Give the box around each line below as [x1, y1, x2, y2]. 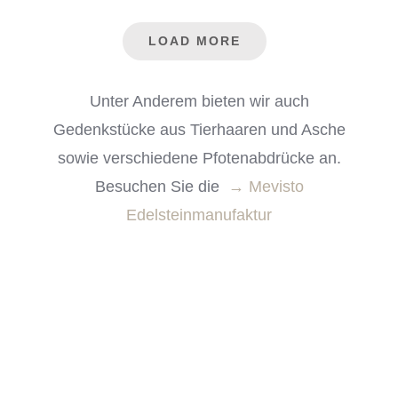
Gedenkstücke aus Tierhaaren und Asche [52, 121, 346, 139]
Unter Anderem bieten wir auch [89, 92, 309, 110]
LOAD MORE [148, 34, 241, 48]
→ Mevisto [227, 178, 304, 195]
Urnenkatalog [90, 340, 308, 383]
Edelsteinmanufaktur [126, 206, 272, 224]
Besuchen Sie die [94, 178, 228, 195]
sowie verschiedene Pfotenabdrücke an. [57, 149, 341, 167]
